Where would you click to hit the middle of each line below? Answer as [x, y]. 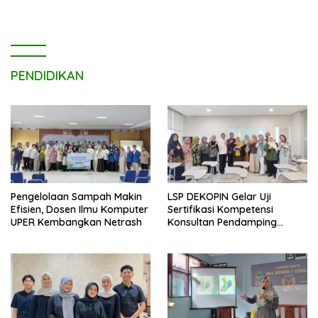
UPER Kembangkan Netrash [76, 222]
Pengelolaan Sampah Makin [76, 196]
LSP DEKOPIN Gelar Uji [219, 196]
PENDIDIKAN [47, 75]
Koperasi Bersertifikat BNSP [234, 235]
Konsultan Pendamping [222, 222]
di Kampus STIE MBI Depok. [232, 247]
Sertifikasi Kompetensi [220, 209]
